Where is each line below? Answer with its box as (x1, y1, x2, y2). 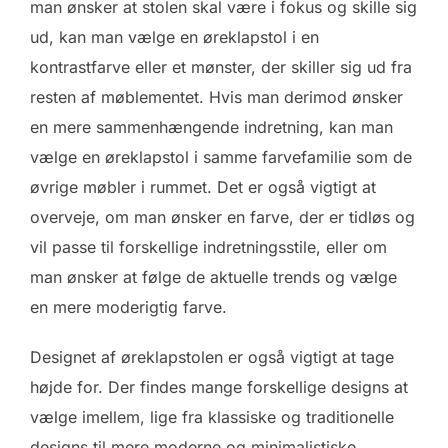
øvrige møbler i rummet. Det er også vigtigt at (30, 177, 376, 198)
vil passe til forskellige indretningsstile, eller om (30, 237, 387, 258)
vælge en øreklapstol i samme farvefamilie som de (30, 147, 412, 168)
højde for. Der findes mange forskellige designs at (30, 377, 408, 398)
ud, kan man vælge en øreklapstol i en (30, 27, 319, 48)
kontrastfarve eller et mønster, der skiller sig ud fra (30, 57, 412, 78)
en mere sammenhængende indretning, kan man (30, 117, 393, 138)
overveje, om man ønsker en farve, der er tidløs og (30, 207, 415, 228)
